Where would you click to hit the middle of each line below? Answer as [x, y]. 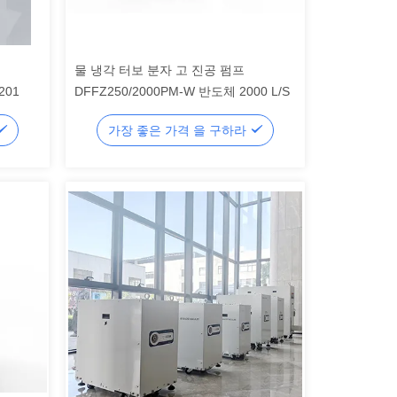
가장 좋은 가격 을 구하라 [179, 130]
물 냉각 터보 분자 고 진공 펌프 [160, 70]
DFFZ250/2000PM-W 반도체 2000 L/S [182, 91]
